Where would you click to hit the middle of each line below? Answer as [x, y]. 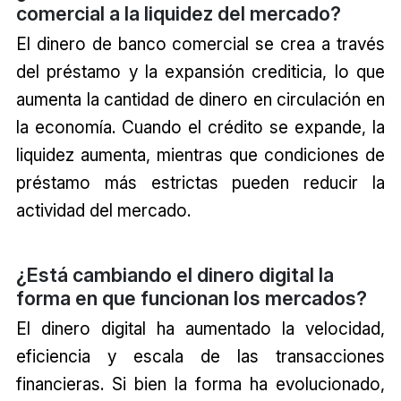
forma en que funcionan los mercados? [191, 298]
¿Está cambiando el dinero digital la [175, 274]
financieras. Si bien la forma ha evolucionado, [200, 384]
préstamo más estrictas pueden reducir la [200, 182]
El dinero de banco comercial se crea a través [200, 43]
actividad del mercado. [103, 210]
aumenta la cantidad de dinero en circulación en [200, 99]
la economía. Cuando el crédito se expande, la [200, 127]
